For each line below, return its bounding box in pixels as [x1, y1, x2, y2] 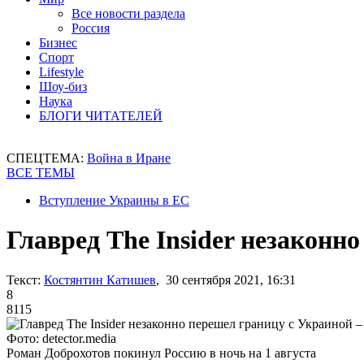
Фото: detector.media [6, 331, 116, 345]
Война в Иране [87, 151, 171, 165]
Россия [71, 21, 110, 35]
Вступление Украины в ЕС [39, 193, 189, 207]
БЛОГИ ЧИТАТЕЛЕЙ [39, 109, 162, 123]
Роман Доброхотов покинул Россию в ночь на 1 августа [6, 345, 316, 360]
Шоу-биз [39, 80, 87, 93]
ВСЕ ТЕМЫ [6, 166, 75, 180]
